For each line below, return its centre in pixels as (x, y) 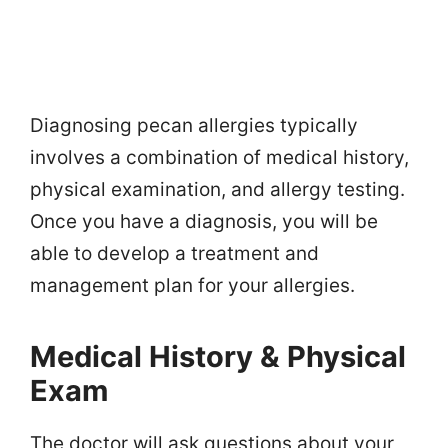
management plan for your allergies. (192, 285)
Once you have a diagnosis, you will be (204, 221)
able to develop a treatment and (174, 253)
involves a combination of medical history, (219, 157)
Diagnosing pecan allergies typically (194, 125)
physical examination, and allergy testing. (217, 189)
